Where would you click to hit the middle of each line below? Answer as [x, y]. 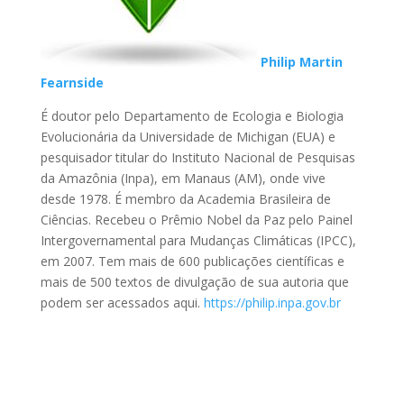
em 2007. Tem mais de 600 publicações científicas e [192, 261]
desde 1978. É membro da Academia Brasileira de [185, 198]
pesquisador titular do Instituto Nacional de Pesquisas [197, 157]
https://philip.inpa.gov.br [272, 302]
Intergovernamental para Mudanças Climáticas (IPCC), [198, 240]
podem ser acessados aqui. [122, 302]
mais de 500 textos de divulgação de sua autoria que [194, 281]
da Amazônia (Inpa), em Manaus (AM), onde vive [183, 178]
